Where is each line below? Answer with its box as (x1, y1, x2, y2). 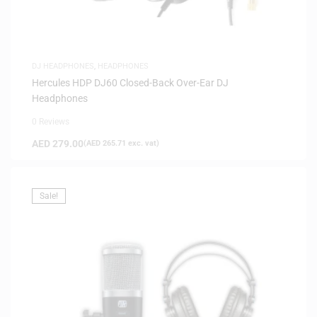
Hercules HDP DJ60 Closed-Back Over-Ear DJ (32, 76, 229, 88)
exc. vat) (126, 138, 159, 148)
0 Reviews (32, 116, 69, 127)
